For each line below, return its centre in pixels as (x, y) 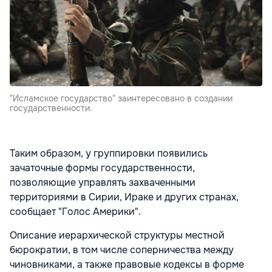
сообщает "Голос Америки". (75, 211)
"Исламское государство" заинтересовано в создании (121, 98)
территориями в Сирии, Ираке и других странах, (124, 197)
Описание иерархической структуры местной (117, 235)
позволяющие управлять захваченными (103, 182)
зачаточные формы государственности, (102, 168)
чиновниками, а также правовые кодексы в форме (127, 264)
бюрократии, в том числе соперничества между (122, 250)
